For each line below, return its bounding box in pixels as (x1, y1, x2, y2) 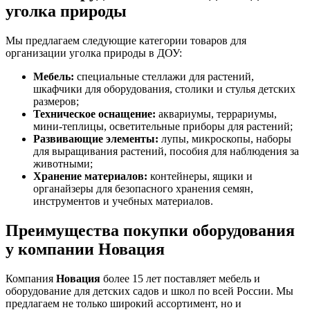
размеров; (33, 95, 79, 107)
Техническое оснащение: (33, 107, 156, 120)
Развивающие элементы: (33, 132, 158, 145)
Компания (6, 272, 56, 284)
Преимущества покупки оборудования (6, 221, 295, 239)
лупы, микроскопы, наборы (158, 132, 291, 145)
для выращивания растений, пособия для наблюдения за (33, 145, 299, 157)
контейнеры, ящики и (147, 170, 253, 182)
